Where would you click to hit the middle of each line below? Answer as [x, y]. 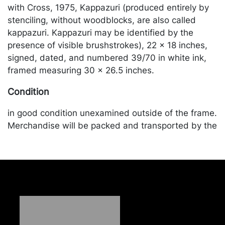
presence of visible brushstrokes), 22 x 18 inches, [107, 45]
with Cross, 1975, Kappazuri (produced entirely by [108, 8]
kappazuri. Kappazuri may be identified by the [100, 33]
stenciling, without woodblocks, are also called [102, 20]
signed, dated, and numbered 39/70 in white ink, [107, 58]
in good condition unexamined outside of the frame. [112, 113]
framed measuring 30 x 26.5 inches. [81, 70]
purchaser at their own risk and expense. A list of [106, 138]
